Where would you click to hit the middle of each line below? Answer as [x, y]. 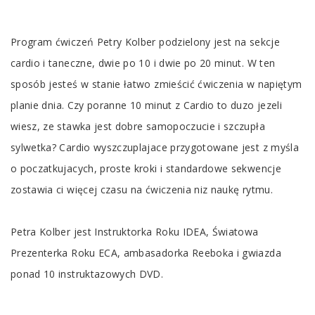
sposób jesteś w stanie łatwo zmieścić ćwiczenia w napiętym [156, 84]
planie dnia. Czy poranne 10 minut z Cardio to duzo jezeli [146, 105]
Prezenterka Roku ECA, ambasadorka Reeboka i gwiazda [146, 253]
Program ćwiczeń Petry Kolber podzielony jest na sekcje [145, 42]
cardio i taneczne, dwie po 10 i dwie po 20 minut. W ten [143, 63]
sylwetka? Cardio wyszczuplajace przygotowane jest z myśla [155, 148]
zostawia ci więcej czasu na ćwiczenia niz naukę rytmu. [142, 190]
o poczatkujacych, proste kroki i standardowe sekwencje [146, 169]
